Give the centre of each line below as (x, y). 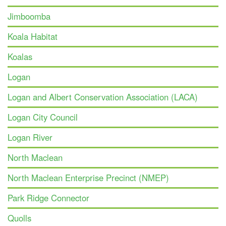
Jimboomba (29, 16)
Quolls (19, 218)
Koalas (20, 57)
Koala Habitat (33, 37)
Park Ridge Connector (48, 198)
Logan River (30, 137)
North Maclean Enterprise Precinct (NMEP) (88, 178)
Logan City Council (43, 117)
